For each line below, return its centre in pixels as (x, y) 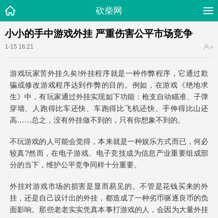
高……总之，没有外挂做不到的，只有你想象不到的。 (97, 120)
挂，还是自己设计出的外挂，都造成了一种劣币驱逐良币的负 (109, 198)
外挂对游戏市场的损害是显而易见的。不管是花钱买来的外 (109, 186)
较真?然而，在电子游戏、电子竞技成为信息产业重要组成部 (109, 153)
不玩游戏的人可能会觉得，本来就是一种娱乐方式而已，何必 (109, 141)
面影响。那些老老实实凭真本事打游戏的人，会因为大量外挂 (109, 209)
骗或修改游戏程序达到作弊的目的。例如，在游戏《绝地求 (109, 85)
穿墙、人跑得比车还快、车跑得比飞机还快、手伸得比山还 (109, 108)
